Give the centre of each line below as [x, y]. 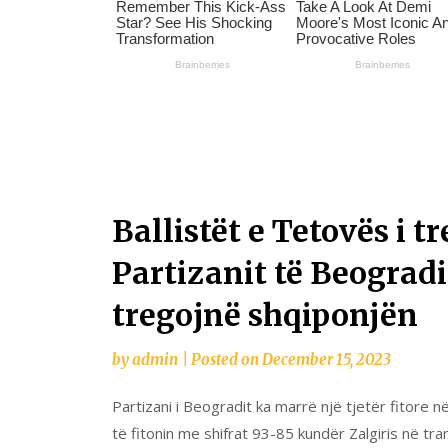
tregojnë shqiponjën [265, 314]
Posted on [226, 359]
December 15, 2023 [326, 359]
